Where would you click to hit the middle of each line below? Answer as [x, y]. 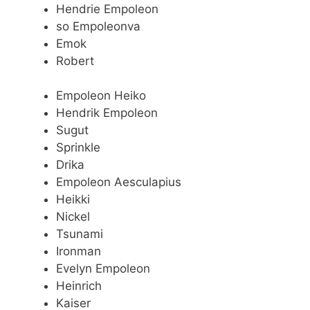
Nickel [73, 217]
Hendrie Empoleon [107, 9]
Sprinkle [78, 148]
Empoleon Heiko [101, 96]
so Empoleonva [98, 26]
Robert [75, 61]
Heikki [73, 200]
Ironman [79, 252]
